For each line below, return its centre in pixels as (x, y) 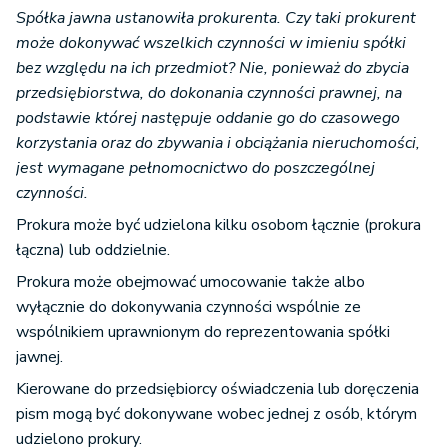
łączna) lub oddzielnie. (93, 250)
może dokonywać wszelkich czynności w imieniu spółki (211, 43)
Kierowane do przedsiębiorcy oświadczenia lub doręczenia (217, 389)
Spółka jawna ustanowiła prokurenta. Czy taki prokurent (216, 18)
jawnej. (39, 357)
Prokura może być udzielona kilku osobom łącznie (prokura (218, 225)
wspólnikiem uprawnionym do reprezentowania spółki (203, 332)
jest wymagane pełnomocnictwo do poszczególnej (195, 168)
